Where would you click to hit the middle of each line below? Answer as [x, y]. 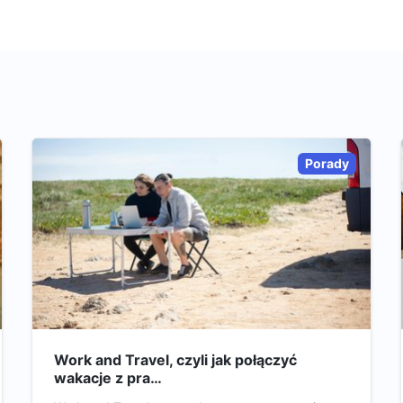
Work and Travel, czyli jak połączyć [175, 359]
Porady [327, 163]
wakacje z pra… [107, 377]
